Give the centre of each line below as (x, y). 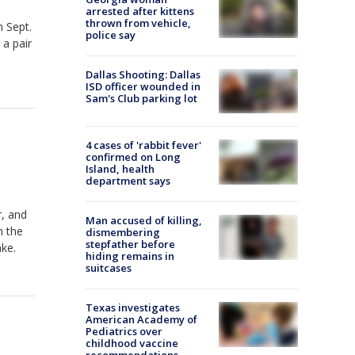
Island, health (120, 169)
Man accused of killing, (144, 221)
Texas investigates (133, 308)
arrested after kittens (140, 11)
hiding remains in (130, 256)
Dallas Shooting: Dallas (143, 74)
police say (111, 35)
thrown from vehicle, (138, 23)
